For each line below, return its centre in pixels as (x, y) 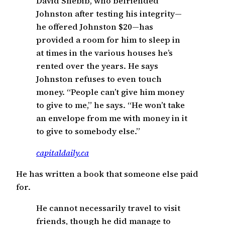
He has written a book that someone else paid (107, 174)
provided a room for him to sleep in (108, 40)
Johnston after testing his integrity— (109, 14)
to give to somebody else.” (88, 131)
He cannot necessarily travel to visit (108, 208)
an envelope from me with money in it (112, 118)
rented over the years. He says (97, 66)
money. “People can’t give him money (110, 92)
